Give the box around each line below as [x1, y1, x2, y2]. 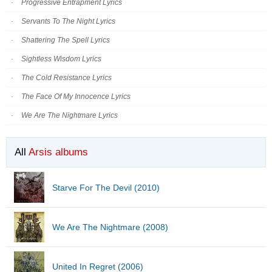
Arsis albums [29, 146, 88, 158]
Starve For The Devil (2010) [52, 182, 160, 192]
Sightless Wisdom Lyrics [21, 55, 101, 63]
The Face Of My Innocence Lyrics [21, 92, 131, 101]
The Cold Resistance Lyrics [21, 73, 112, 82]
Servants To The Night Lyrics [21, 17, 115, 25]
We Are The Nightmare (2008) [52, 222, 168, 233]
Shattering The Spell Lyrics [21, 36, 110, 44]
